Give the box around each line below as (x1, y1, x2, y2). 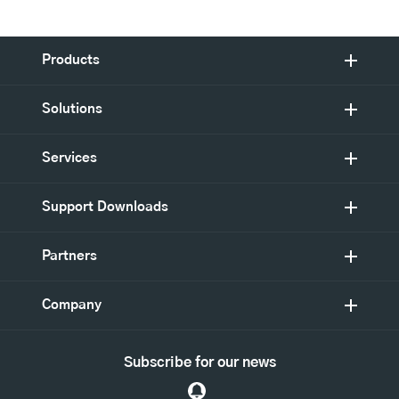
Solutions (42, 102, 102, 117)
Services (42, 151, 97, 166)
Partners (42, 249, 97, 264)
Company (42, 298, 102, 313)
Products (42, 53, 100, 68)
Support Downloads (42, 200, 168, 215)
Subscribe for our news (123, 355, 276, 370)
